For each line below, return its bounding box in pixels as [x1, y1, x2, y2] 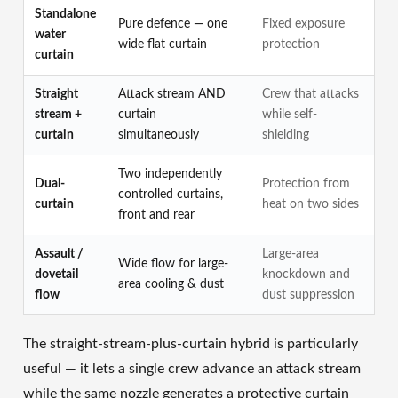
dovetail [35, 267, 78, 281]
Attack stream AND [118, 87, 226, 100]
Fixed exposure [262, 17, 345, 30]
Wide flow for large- [118, 257, 228, 270]
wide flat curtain [118, 37, 207, 51]
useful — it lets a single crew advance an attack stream [23, 361, 361, 376]
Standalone [35, 7, 96, 20]
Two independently [118, 167, 222, 180]
